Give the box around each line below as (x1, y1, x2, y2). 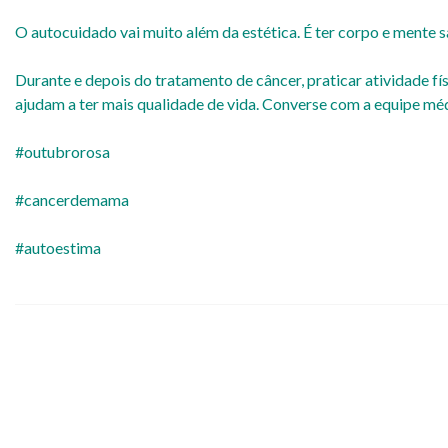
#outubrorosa (15, 142, 110, 161)
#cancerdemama (15, 190, 129, 209)
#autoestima (15, 238, 101, 257)
